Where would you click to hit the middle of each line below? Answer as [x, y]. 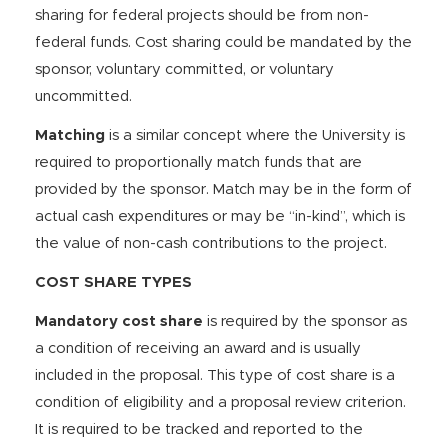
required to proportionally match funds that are [198, 162]
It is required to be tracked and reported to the [199, 429]
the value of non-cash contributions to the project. [211, 243]
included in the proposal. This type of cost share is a [215, 375]
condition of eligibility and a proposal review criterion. [220, 402]
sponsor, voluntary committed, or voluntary [184, 69]
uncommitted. [83, 96]
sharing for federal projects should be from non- [202, 15]
